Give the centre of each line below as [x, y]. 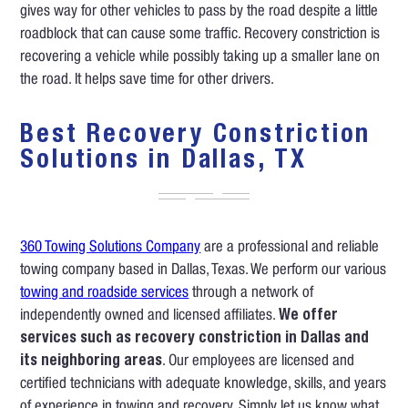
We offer [309, 317]
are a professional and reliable [290, 249]
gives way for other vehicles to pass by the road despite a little [199, 12]
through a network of [251, 294]
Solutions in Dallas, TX [163, 162]
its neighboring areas [92, 362]
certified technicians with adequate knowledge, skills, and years [204, 385]
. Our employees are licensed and [259, 362]
